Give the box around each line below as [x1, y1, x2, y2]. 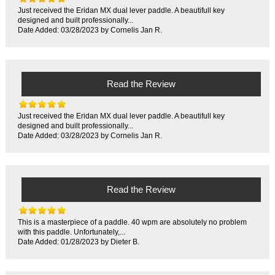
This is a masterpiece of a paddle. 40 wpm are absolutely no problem [18, 218, 247, 227]
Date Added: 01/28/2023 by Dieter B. [18, 238, 140, 246]
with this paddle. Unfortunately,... [18, 228, 126, 236]
